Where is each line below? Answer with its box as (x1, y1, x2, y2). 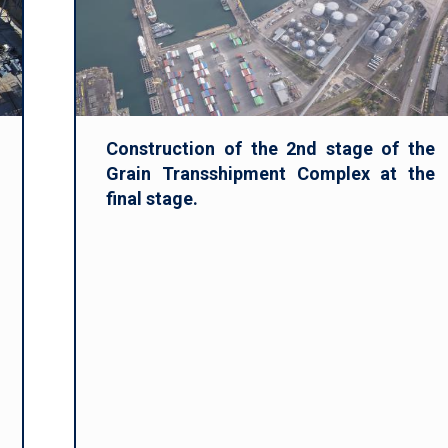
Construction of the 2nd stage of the (106, 138, 435, 159)
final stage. (106, 188, 199, 209)
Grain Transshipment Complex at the (106, 163, 435, 184)
